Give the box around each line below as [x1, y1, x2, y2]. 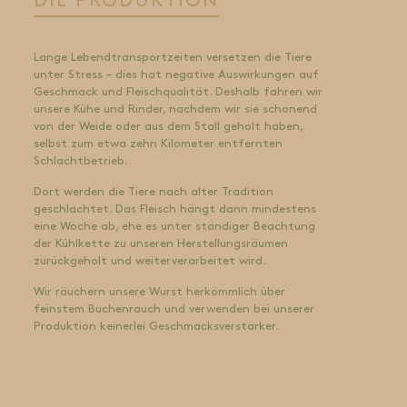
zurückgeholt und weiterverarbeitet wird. [33, 254, 266, 267]
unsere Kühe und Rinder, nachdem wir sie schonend [33, 103, 317, 115]
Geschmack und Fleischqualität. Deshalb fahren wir [33, 85, 323, 98]
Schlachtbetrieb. [33, 154, 128, 167]
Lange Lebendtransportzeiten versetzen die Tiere [33, 51, 312, 64]
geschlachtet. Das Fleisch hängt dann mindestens [33, 203, 316, 215]
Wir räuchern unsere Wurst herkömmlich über [33, 285, 285, 298]
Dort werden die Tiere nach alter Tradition [33, 185, 273, 198]
